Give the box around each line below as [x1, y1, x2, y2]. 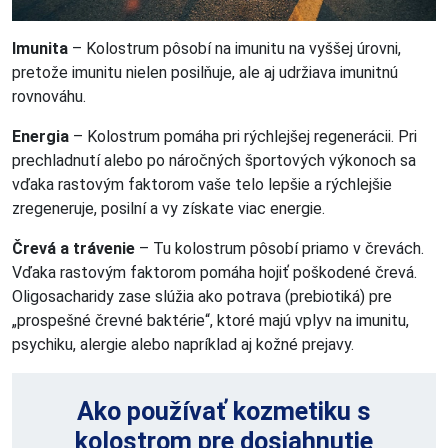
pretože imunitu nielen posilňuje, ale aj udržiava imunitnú [12, 62, 398, 82]
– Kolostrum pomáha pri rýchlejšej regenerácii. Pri [69, 126, 417, 146]
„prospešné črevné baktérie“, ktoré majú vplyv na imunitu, [12, 310, 409, 330]
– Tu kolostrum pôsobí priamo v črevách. [135, 238, 424, 258]
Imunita [12, 38, 68, 58]
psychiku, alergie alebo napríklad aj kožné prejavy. [12, 334, 354, 354]
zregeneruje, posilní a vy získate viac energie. [12, 198, 325, 218]
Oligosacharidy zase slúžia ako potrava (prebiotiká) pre [12, 286, 392, 306]
